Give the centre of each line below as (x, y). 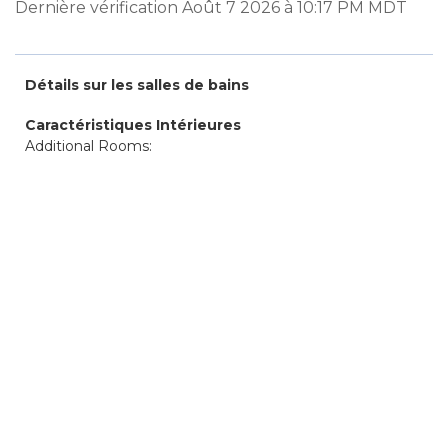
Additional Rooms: (88, 146)
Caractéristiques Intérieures (133, 125)
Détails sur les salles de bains (137, 85)
